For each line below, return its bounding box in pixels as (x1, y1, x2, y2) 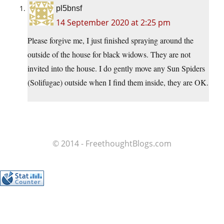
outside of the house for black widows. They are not (27, 49, 190, 60)
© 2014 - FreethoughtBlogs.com (52, 138, 171, 149)
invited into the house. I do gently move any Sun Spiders (27, 63, 205, 74)
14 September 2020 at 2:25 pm (56, 17, 170, 28)
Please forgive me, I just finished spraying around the (27, 35, 193, 46)
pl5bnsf (56, 4, 82, 13)
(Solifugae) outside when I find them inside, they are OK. (27, 77, 208, 88)
